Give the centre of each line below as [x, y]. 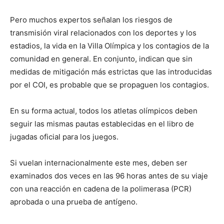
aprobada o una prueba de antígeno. [74, 201]
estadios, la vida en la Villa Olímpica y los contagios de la [109, 45]
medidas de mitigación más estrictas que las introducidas [111, 71]
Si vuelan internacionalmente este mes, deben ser [99, 162]
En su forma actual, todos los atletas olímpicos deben [104, 110]
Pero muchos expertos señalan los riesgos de [91, 19]
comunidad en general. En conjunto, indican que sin [101, 58]
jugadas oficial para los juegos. [64, 136]
